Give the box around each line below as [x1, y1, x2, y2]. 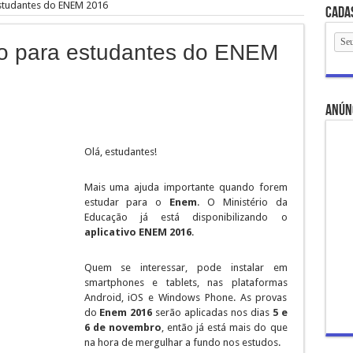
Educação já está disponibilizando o [84, 211, 288, 223]
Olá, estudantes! [84, 146, 157, 158]
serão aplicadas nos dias [152, 307, 273, 318]
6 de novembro [84, 321, 162, 333]
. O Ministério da [197, 196, 288, 208]
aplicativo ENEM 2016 [84, 226, 191, 238]
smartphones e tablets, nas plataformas [84, 277, 288, 288]
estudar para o [84, 196, 169, 208]
